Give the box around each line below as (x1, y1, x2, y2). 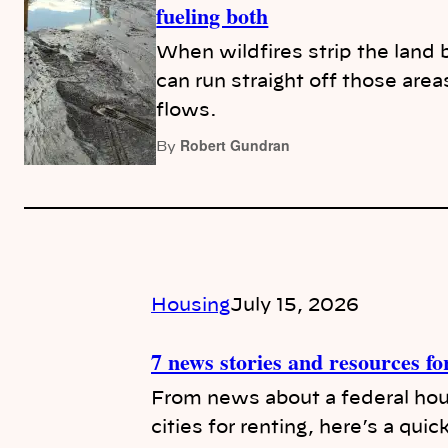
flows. (156, 101, 218, 120)
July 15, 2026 (230, 296, 360, 315)
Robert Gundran (180, 134, 291, 155)
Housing (151, 296, 231, 315)
